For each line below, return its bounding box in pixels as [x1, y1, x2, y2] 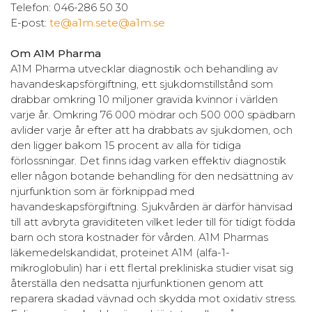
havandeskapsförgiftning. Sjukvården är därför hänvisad [10, 199, 292, 213]
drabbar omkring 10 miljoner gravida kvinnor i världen [10, 92, 278, 106]
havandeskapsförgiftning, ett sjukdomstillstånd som [10, 77, 273, 91]
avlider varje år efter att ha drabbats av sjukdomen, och [10, 123, 292, 136]
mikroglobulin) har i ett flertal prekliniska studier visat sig [10, 260, 293, 274]
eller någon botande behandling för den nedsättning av [10, 169, 293, 182]
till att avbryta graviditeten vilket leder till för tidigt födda [10, 214, 295, 228]
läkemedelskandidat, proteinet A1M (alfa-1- [10, 245, 230, 259]
